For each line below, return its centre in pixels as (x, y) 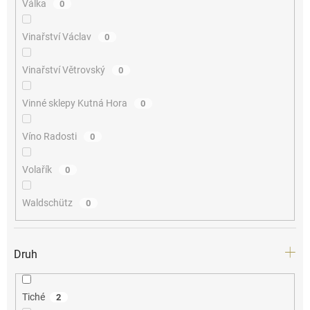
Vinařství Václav (57, 36)
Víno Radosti (50, 136)
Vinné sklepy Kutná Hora (75, 103)
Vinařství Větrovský (64, 70)
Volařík (38, 169)
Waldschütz (48, 202)
